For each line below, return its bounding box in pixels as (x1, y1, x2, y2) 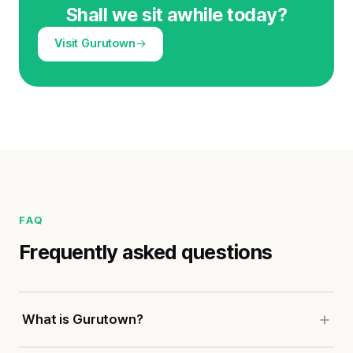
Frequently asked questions (19, 239, 273, 264)
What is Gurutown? (22, 310, 143, 327)
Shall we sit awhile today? (65, 2, 288, 26)
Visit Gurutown (54, 36, 136, 51)
